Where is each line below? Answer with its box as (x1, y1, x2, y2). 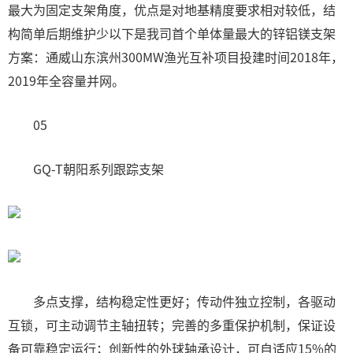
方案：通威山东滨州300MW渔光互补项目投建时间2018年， (8, 47, 344, 66)
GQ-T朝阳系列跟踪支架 (8, 159, 164, 178)
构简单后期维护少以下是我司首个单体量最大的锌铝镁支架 (8, 24, 336, 43)
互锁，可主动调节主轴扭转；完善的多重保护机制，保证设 (8, 315, 336, 334)
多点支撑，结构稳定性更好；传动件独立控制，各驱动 (8, 292, 336, 310)
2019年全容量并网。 (8, 71, 124, 90)
